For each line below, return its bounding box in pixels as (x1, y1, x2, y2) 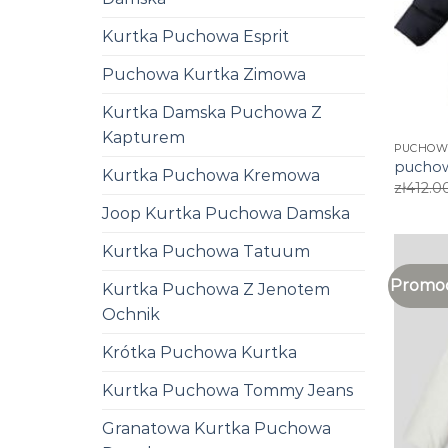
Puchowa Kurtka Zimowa (102, 64, 306, 84)
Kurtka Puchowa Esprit (102, 26, 289, 46)
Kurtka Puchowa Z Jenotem (102, 279, 330, 299)
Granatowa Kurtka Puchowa (102, 418, 331, 438)
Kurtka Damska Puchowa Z (102, 102, 322, 122)
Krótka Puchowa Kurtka (102, 342, 297, 362)
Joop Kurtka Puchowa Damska (102, 203, 350, 223)
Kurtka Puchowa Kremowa (102, 165, 320, 185)
